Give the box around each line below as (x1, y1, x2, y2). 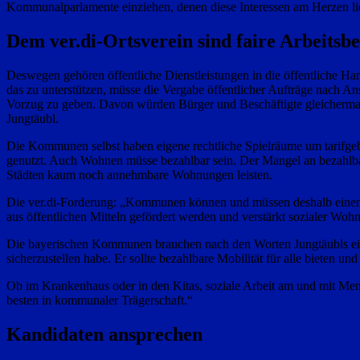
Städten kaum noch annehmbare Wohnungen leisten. (6, 168, 272, 182)
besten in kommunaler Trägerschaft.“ (6, 293, 193, 308)
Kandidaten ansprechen (6, 324, 202, 346)
